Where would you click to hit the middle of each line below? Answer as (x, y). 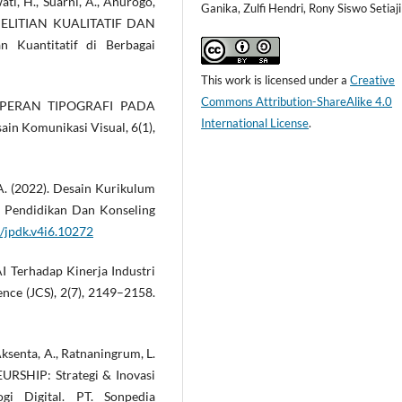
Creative (373, 80)
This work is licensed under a (276, 80)
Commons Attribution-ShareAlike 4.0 (297, 102)
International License (255, 123)
